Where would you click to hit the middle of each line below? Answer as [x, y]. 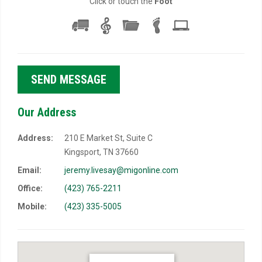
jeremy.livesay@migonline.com [121, 170]
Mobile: [32, 206]
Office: [30, 188]
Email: [30, 170]
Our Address [47, 112]
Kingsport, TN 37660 [101, 152]
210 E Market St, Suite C [108, 138]
